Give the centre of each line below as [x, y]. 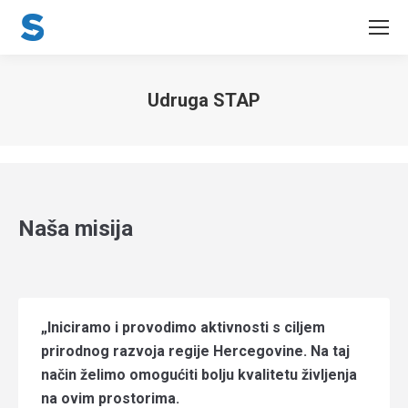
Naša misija [76, 229]
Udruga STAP [204, 100]
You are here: [244, 126]
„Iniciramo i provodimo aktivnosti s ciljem [183, 327]
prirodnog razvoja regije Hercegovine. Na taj [195, 351]
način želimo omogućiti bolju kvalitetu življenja [199, 375]
